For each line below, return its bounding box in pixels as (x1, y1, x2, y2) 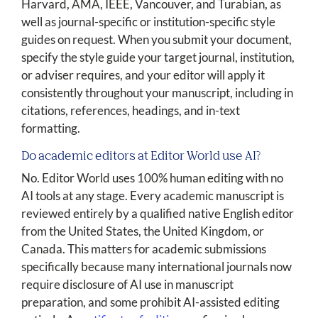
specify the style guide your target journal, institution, (21, 50, 295, 65)
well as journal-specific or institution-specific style (21, 14, 275, 30)
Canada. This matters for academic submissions (21, 241, 266, 257)
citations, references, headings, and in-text (21, 103, 240, 119)
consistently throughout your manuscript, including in (21, 85, 293, 101)
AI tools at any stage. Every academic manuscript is (21, 188, 284, 204)
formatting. (21, 121, 80, 136)
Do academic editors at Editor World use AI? (21, 150, 261, 163)
